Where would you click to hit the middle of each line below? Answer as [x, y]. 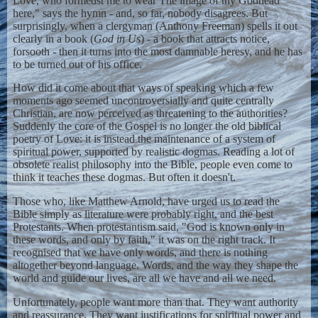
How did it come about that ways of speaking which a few [143, 88]
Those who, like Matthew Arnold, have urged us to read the [146, 201]
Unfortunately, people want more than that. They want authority [155, 302]
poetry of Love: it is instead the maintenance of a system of [144, 139]
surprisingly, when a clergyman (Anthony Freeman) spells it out [155, 26]
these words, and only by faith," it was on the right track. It [144, 240]
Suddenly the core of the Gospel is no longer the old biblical [147, 126]
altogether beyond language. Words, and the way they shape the [155, 265]
